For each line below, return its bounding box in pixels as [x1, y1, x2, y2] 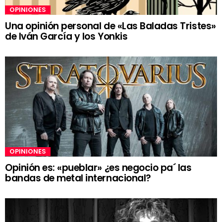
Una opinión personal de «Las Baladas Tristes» [5, 19, 216, 33]
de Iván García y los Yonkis [5, 29, 128, 43]
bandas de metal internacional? [5, 171, 151, 185]
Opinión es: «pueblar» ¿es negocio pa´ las [5, 161, 192, 174]
